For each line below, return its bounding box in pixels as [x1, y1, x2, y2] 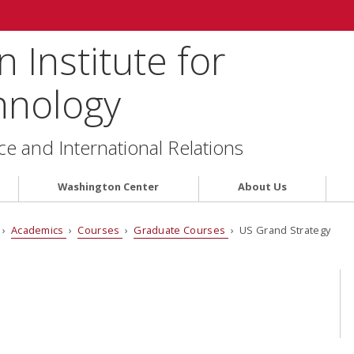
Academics [10, 223, 67, 238]
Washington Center [58, 179, 160, 194]
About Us [237, 179, 287, 194]
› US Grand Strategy [228, 223, 331, 238]
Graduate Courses [134, 223, 228, 238]
